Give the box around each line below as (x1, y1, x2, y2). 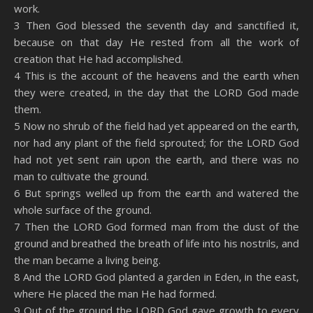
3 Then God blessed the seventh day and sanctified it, (14, 18, 299, 32)
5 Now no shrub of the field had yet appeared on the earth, (14, 119, 299, 133)
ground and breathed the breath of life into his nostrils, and (14, 236, 299, 250)
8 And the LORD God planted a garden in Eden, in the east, (14, 270, 299, 284)
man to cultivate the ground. (14, 169, 149, 183)
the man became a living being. (14, 253, 161, 267)
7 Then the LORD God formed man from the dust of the (14, 219, 299, 233)
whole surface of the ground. (14, 203, 152, 217)
